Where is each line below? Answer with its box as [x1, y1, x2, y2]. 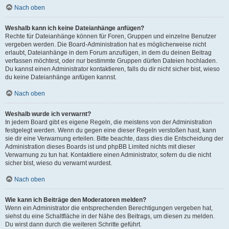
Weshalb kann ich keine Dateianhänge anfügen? [5, 25, 144, 32]
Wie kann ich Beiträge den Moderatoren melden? [5, 196, 146, 203]
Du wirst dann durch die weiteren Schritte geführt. [5, 221, 142, 228]
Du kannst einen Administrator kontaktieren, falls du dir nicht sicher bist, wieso [5, 65, 220, 73]
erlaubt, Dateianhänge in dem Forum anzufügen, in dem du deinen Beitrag [5, 49, 212, 56]
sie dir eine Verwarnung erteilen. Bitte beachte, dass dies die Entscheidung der [5, 135, 223, 142]
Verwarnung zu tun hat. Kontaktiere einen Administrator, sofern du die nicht [5, 151, 211, 158]
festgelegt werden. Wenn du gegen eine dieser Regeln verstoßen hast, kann [5, 127, 216, 134]
